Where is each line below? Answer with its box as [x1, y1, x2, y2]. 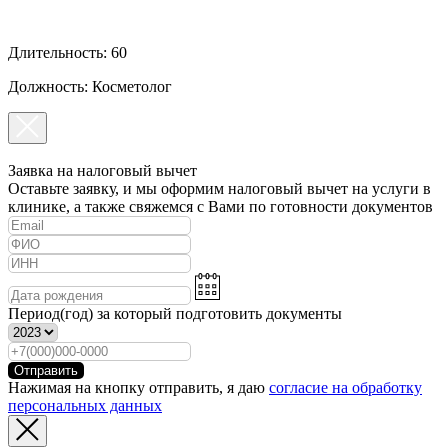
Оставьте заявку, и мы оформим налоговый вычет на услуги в [8, 179, 431, 197]
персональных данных [8, 397, 162, 415]
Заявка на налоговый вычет [8, 161, 197, 179]
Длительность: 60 [8, 43, 127, 61]
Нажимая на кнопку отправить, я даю [8, 379, 269, 397]
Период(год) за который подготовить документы [8, 305, 342, 323]
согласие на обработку [269, 379, 422, 397]
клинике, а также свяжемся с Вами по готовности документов [8, 197, 433, 215]
